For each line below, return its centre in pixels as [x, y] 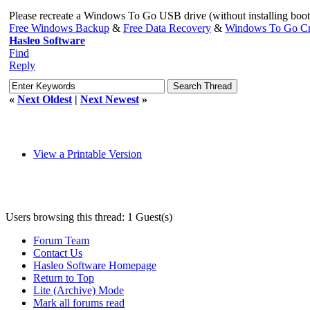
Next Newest [110, 99]
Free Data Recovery [167, 28]
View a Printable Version [88, 154]
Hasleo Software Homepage [95, 265]
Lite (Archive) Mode [79, 290]
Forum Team [61, 240]
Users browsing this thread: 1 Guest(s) [89, 217]
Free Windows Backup [59, 28]
